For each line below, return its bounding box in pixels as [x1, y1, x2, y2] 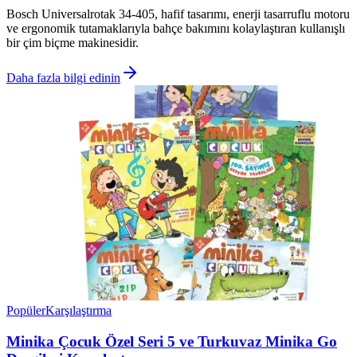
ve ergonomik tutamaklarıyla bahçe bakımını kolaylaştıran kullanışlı [6, 22, 345, 36]
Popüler [6, 304, 45, 318]
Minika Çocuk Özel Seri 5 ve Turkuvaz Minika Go [6, 332, 337, 350]
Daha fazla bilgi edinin [6, 71, 120, 85]
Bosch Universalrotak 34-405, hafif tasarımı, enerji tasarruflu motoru [6, 7, 350, 22]
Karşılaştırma [45, 304, 112, 318]
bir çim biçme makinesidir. [6, 36, 139, 50]
